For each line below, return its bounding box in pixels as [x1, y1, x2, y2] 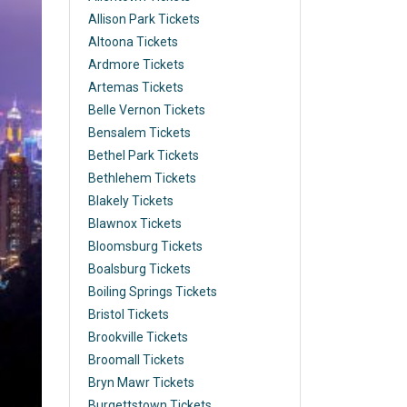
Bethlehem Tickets [88, 171, 196, 185]
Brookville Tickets [88, 330, 188, 344]
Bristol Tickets [88, 307, 169, 322]
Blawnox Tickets [88, 216, 182, 231]
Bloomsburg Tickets [88, 239, 203, 253]
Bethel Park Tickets [88, 148, 199, 163]
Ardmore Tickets [88, 57, 184, 72]
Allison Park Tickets [88, 12, 200, 26]
